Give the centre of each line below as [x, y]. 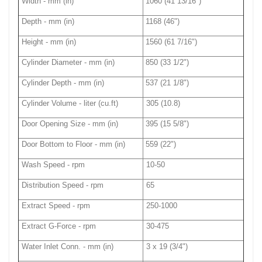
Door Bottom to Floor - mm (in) [74, 144]
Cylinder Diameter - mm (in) [68, 63]
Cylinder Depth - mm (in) [63, 83]
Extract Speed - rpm [56, 206]
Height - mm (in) [49, 42]
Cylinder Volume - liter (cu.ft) [70, 104]
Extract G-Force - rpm [59, 226]
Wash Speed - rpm [54, 165]
